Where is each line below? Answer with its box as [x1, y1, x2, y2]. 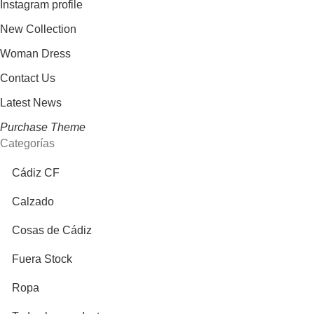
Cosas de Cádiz [12, 224, 92, 237]
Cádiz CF [12, 167, 60, 179]
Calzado [12, 196, 54, 208]
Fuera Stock [12, 253, 72, 266]
